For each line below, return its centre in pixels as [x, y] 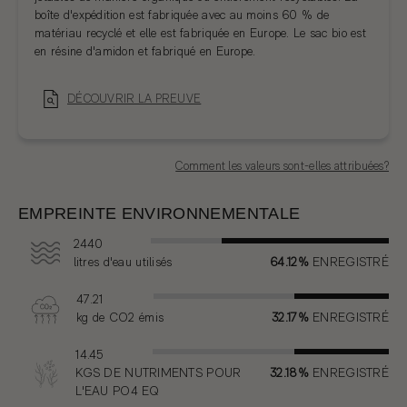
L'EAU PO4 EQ [118, 390]
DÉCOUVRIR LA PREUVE [134, 98]
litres [86, 261]
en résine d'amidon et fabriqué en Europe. [145, 50]
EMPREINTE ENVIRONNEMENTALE [159, 213]
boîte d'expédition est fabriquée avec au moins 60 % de [182, 14]
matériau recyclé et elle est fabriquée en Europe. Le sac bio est [200, 32]
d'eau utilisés [136, 261]
